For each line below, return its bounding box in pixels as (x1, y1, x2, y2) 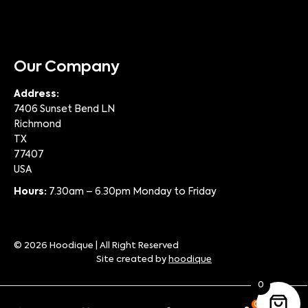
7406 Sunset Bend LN (14, 104, 115, 115)
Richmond (14, 120, 61, 130)
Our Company (14, 60, 120, 76)
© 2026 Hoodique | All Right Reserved (14, 241, 179, 251)
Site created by (96, 255, 168, 265)
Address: (14, 89, 59, 100)
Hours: (14, 187, 47, 197)
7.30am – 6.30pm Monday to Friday (47, 187, 217, 197)
